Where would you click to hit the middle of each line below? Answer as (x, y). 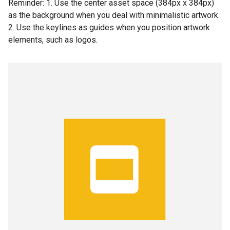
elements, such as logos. (53, 40)
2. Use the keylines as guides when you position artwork (109, 27)
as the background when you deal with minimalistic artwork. (114, 15)
